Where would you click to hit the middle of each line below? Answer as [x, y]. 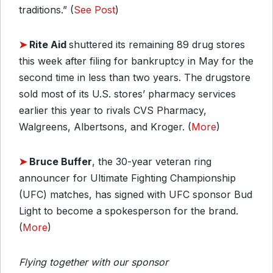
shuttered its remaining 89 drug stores [157, 44]
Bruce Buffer [61, 161]
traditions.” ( [46, 10]
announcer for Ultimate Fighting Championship [127, 178]
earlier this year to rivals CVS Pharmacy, [113, 110]
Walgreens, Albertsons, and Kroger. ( [105, 127]
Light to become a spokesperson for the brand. [129, 211]
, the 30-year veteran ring [152, 161]
